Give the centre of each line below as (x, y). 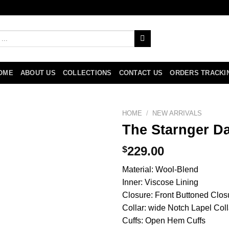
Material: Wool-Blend (160, 170)
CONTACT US (141, 73)
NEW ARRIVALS (177, 113)
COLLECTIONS (87, 73)
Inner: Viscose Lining (160, 182)
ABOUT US (38, 73)
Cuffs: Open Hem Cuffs (164, 221)
